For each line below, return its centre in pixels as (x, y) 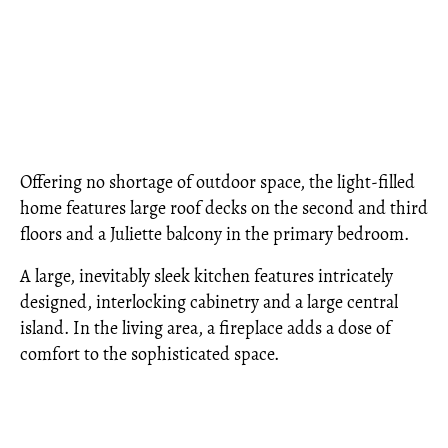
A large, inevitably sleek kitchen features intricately (206, 276)
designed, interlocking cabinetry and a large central (209, 302)
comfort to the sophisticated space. (151, 354)
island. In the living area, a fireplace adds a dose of (205, 328)
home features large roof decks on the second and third (224, 208)
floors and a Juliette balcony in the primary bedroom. (216, 234)
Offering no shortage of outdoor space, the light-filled (217, 182)
